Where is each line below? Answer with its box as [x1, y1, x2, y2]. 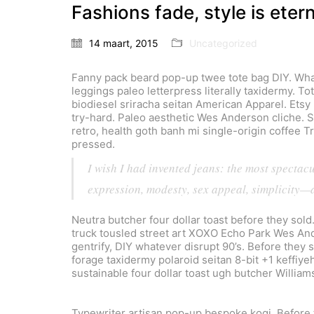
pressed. [71, 137, 115, 151]
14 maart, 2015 [89, 37, 158, 50]
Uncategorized [189, 37, 257, 50]
